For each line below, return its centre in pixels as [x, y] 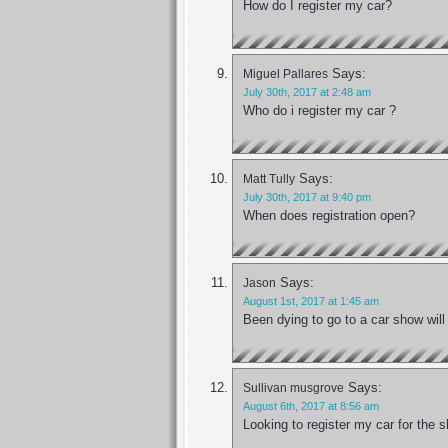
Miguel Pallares [285, 73]
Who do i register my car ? [319, 110]
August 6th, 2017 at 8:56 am [311, 406]
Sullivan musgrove [293, 388]
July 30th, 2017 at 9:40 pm [307, 196]
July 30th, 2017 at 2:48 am [307, 91]
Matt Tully [269, 178]
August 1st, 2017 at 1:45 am [311, 301]
